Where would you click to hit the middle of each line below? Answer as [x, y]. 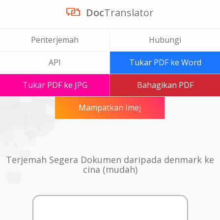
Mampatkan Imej [110, 108]
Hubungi [165, 40]
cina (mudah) [110, 169]
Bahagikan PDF [165, 85]
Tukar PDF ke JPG [55, 85]
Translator [129, 13]
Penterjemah [55, 40]
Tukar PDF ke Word [165, 62]
